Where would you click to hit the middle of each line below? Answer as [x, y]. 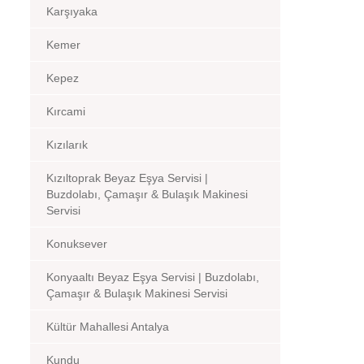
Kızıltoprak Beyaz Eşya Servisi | [127, 178]
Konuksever [77, 244]
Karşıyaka [72, 11]
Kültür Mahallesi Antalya [108, 327]
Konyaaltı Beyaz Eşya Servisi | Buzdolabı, [153, 277]
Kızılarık [67, 145]
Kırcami [66, 111]
